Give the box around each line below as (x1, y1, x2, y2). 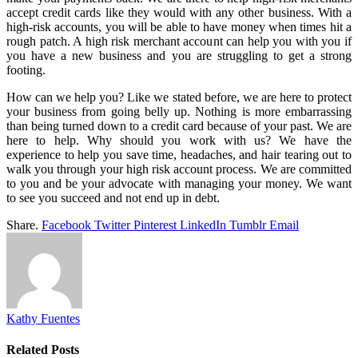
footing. (6, 62, 46, 77)
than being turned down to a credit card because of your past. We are (6, 118, 352, 133)
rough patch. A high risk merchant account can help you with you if (6, 34, 352, 48)
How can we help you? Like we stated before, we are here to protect (6, 89, 352, 104)
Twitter (94, 217, 130, 232)
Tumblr (229, 217, 266, 232)
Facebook (42, 217, 91, 232)
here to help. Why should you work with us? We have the (6, 133, 352, 147)
